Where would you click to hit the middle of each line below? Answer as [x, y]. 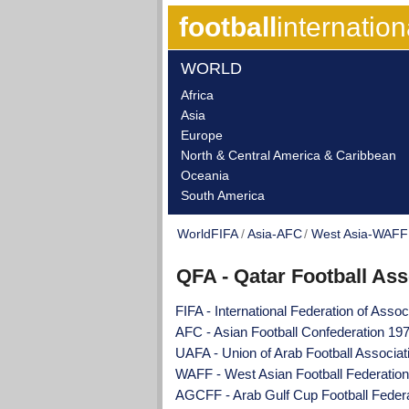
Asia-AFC [274, 233]
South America [223, 196]
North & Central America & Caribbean [288, 156]
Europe [202, 136]
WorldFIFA [207, 233]
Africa [197, 95]
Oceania [205, 176]
